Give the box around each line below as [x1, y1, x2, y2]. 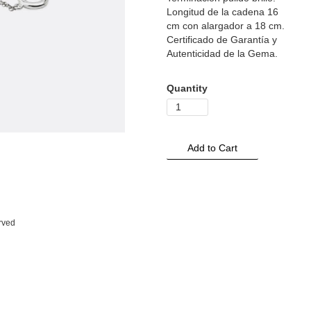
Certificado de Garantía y [167, 33, 278, 45]
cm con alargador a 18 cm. [167, 19, 285, 31]
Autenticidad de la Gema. [167, 47, 278, 59]
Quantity [167, 82, 208, 94]
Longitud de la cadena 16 [167, 6, 279, 17]
